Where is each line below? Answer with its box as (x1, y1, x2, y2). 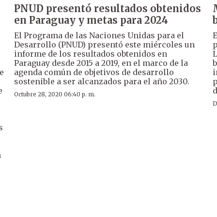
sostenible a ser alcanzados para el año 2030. (14, 76, 190, 86)
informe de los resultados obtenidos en (14, 48, 168, 59)
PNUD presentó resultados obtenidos (14, 2, 201, 15)
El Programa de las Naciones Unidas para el (14, 30, 185, 40)
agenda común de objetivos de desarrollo (14, 67, 174, 77)
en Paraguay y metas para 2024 (14, 14, 169, 26)
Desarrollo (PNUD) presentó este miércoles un (14, 39, 195, 49)
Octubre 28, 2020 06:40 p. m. (14, 90, 96, 98)
